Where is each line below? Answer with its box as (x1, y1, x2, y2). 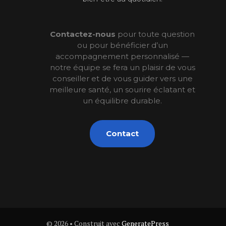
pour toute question (116, 29, 195, 39)
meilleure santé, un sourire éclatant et (49, 84, 196, 94)
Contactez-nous (50, 29, 116, 39)
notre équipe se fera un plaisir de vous (49, 62, 195, 72)
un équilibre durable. (83, 95, 162, 105)
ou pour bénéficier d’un (77, 40, 168, 50)
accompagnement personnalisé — (55, 51, 190, 61)
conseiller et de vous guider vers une (52, 73, 193, 83)
